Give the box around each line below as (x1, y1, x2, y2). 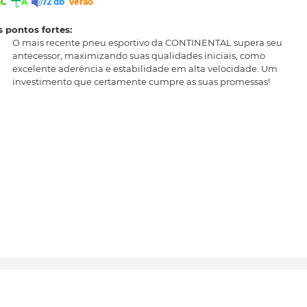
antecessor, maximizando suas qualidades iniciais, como (12, 49, 265, 61)
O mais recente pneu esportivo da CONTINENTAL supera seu (12, 36, 282, 48)
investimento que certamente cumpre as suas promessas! (12, 75, 270, 87)
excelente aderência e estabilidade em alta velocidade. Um (12, 62, 278, 74)
